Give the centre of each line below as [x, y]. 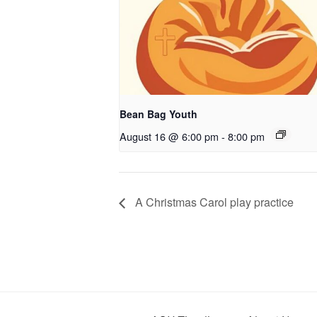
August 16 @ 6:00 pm [169, 137]
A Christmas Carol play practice [213, 202]
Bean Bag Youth [158, 114]
